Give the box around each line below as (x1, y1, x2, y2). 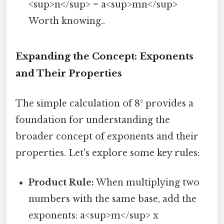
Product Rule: (28, 176, 94, 188)
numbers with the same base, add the (28, 193, 197, 204)
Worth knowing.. (28, 15, 105, 27)
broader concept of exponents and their (15, 130, 198, 142)
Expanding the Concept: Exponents (15, 50, 193, 62)
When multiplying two (94, 176, 200, 188)
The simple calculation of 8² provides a (15, 97, 193, 109)
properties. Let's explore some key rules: (15, 147, 199, 158)
